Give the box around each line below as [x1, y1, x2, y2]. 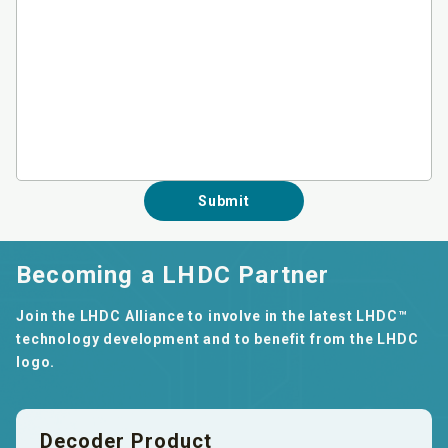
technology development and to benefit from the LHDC [16, 331, 419, 347]
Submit [198, 192, 250, 209]
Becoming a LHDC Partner [16, 261, 330, 289]
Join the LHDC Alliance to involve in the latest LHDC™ [16, 308, 408, 324]
